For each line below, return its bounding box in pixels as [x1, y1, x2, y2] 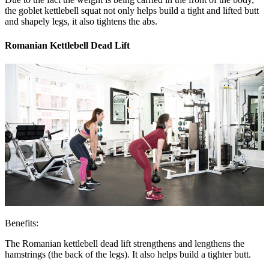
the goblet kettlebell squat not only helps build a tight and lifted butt [5, 5, 259, 16]
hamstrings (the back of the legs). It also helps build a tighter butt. [5, 249, 251, 260]
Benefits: [5, 218, 38, 229]
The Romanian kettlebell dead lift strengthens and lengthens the [5, 238, 244, 249]
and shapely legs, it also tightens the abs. [5, 16, 157, 27]
